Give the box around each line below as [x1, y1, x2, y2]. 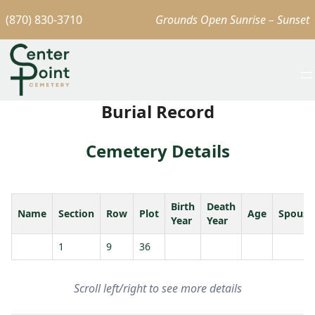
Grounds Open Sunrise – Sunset [155, 12, 309, 27]
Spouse [278, 206, 314, 220]
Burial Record [101, 99, 214, 123]
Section [58, 206, 94, 220]
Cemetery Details [85, 139, 230, 162]
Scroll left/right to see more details [73, 280, 242, 296]
